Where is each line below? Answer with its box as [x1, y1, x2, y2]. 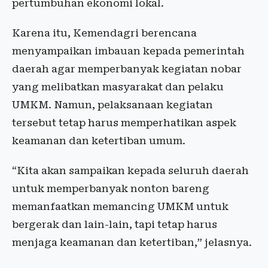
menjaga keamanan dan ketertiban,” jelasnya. [12, 236, 252, 249]
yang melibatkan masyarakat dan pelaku [12, 81, 224, 93]
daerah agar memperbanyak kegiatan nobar [12, 63, 242, 75]
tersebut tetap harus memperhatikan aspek [12, 117, 236, 129]
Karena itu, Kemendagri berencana [12, 27, 197, 39]
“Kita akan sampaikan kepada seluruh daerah [12, 165, 249, 177]
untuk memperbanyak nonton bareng [12, 182, 209, 195]
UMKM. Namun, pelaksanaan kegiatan [12, 99, 213, 111]
